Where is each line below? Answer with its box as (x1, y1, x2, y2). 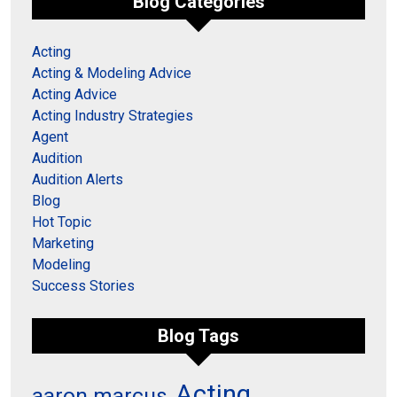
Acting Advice (32, 86, 117, 104)
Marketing (32, 235, 94, 253)
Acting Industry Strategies (32, 107, 193, 125)
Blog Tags (158, 325, 239, 347)
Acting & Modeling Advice (32, 65, 191, 82)
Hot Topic (32, 214, 91, 231)
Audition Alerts (32, 171, 123, 189)
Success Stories (32, 277, 135, 295)
